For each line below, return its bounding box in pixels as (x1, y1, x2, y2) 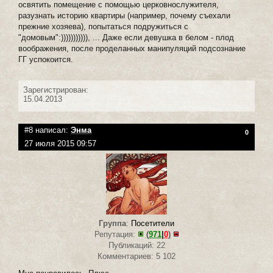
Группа (99, 218, 126, 228)
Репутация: (94, 229, 138, 239)
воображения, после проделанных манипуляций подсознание (18, 43, 246, 53)
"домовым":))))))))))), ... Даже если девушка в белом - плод (18, 32, 234, 42)
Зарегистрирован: (23, 85, 88, 94)
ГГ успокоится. (18, 54, 73, 64)
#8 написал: (24, 125, 71, 135)
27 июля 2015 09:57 (24, 138, 96, 148)
